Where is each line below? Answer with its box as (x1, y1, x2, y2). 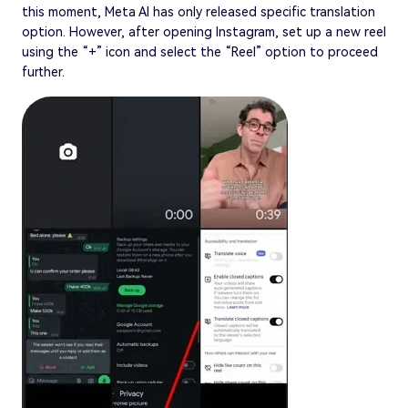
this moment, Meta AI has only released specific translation (22, 4, 375, 19)
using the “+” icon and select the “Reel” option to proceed (22, 44, 378, 59)
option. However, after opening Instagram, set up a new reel (22, 24, 386, 39)
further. (22, 64, 65, 79)
